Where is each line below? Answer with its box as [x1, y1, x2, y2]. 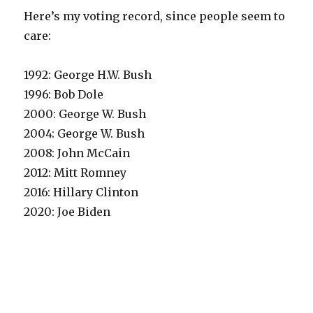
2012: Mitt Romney [24, 166, 127, 180]
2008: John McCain [24, 146, 131, 161]
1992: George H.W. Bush [24, 68, 152, 82]
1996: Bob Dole [24, 87, 104, 102]
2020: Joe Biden [24, 205, 111, 219]
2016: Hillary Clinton [24, 185, 139, 200]
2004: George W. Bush [24, 126, 145, 141]
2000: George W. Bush [24, 107, 147, 122]
